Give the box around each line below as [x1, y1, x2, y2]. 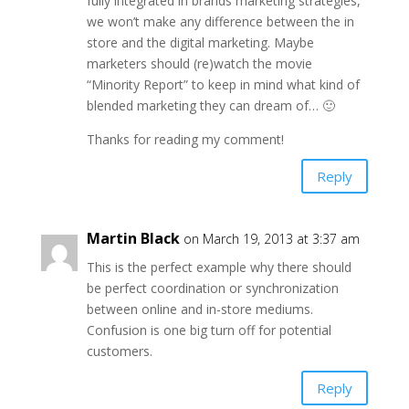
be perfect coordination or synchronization [86, 279, 339, 298]
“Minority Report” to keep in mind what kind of [86, 76, 360, 94]
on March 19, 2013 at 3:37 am [183, 230, 360, 248]
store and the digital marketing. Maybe [86, 34, 314, 52]
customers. [86, 342, 152, 361]
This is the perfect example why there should [86, 258, 351, 277]
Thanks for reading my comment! [86, 131, 284, 149]
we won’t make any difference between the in [86, 13, 354, 31]
